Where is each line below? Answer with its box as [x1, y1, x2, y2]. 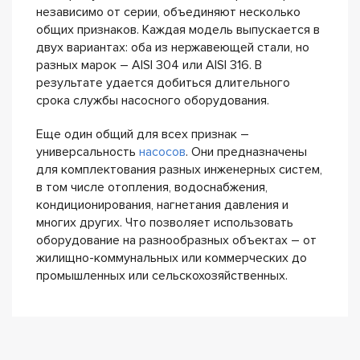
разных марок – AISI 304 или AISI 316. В [36, 57, 262, 74]
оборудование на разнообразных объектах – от [36, 232, 317, 249]
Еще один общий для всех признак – [36, 126, 249, 143]
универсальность [36, 144, 139, 161]
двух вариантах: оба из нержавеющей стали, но [36, 39, 309, 56]
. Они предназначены [186, 144, 307, 161]
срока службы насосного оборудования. [36, 92, 269, 109]
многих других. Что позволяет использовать [36, 215, 293, 231]
